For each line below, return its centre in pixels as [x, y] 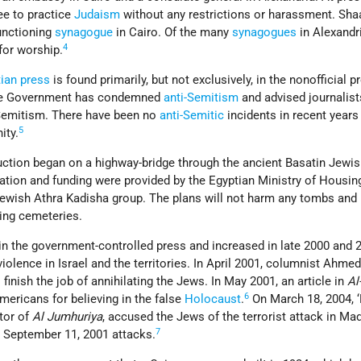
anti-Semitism [201, 98]
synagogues [265, 33]
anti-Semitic [192, 116]
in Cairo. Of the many [173, 33]
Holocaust [213, 299]
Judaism [98, 15]
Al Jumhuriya [68, 317]
